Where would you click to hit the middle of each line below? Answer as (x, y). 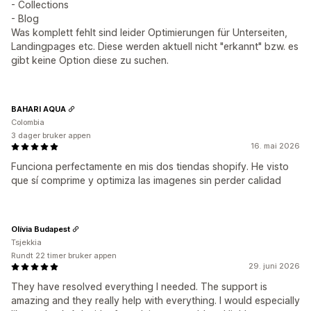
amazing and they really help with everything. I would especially (155, 301)
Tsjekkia (26, 243)
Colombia (28, 123)
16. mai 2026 (275, 146)
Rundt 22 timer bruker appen (64, 256)
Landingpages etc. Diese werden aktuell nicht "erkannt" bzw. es (155, 47)
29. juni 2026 (274, 266)
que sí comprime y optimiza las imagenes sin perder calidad (146, 180)
